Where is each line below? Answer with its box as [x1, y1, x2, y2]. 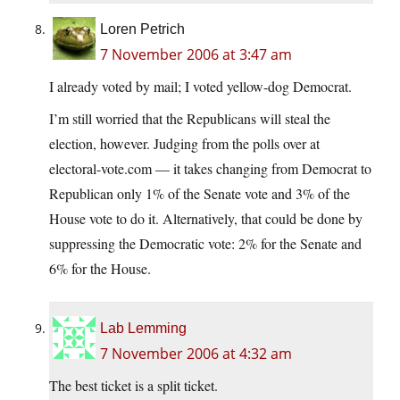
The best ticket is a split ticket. [49, 376, 218, 396]
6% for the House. [49, 259, 151, 279]
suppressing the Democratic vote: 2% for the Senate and [49, 234, 362, 254]
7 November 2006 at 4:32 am [100, 344, 292, 364]
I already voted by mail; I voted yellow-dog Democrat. [49, 77, 352, 96]
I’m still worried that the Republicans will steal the [49, 109, 330, 129]
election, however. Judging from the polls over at [49, 134, 320, 154]
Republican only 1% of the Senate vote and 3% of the [49, 184, 350, 204]
